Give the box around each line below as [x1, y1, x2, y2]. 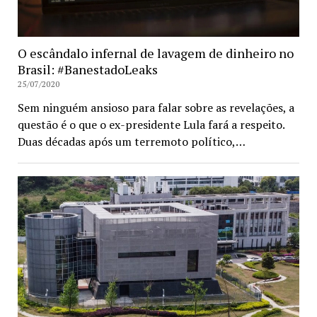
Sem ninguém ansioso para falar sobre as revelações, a [17, 100, 294, 116]
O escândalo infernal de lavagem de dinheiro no [17, 45, 294, 62]
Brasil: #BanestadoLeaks [17, 61, 158, 79]
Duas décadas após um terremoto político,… [17, 134, 246, 150]
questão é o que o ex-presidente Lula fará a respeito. [17, 117, 284, 133]
